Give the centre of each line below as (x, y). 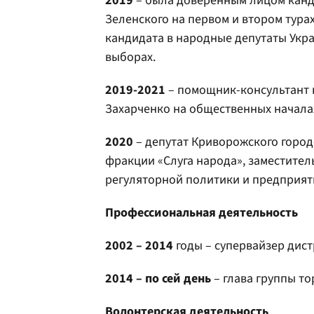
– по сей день (173, 279)
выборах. (130, 57)
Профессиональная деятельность (202, 213)
